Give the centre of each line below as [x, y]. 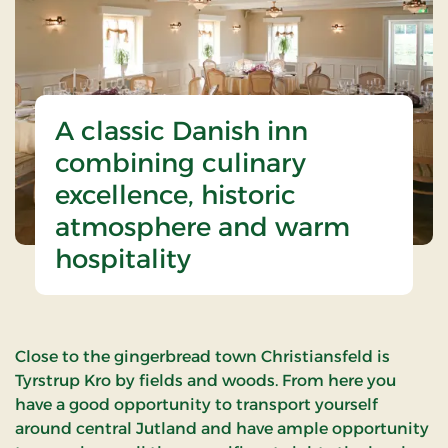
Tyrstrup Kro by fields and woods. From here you [205, 381]
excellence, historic [175, 195]
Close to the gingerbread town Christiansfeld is [202, 357]
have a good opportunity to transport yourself [196, 405]
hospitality [123, 259]
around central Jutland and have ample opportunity [222, 429]
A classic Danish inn [181, 131]
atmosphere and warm [202, 227]
